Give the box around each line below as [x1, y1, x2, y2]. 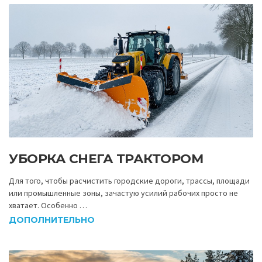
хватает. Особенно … [9, 199, 87, 211]
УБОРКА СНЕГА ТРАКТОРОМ [9, 150, 203, 167]
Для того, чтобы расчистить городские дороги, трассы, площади [9, 175, 250, 186]
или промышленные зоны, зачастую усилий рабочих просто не [9, 187, 238, 198]
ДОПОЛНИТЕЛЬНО [9, 215, 95, 226]
